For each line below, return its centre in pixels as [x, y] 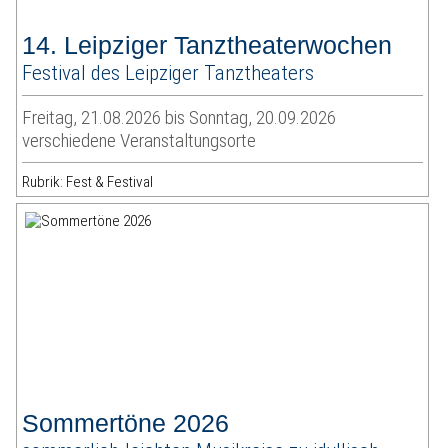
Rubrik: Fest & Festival [88, 182]
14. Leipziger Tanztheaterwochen [207, 45]
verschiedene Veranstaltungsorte [139, 141]
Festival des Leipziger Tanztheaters [168, 73]
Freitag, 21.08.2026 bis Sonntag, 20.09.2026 [179, 118]
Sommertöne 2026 [126, 423]
